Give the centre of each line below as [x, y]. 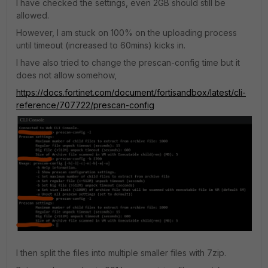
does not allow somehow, [66, 75]
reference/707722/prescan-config [85, 105]
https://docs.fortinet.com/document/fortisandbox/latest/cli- [131, 92]
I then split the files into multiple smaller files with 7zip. [121, 253]
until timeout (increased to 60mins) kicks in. [101, 45]
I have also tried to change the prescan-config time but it [128, 63]
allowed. [33, 15]
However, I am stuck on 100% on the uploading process [127, 33]
